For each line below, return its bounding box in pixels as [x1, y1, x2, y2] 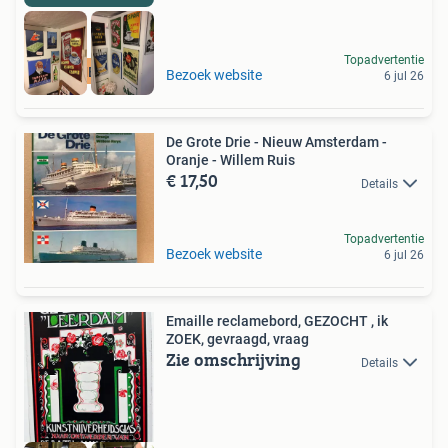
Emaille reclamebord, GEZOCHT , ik [166, 313, 377, 330]
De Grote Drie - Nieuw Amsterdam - [166, 134, 387, 151]
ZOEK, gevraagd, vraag [166, 331, 309, 348]
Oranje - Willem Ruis [166, 152, 295, 169]
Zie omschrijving [166, 346, 301, 374]
